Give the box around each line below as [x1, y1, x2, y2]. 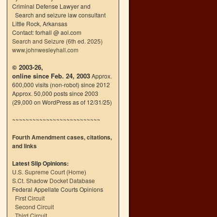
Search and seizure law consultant [12, 11, 106, 19]
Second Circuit [15, 202, 54, 211]
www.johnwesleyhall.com [12, 46, 78, 54]
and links [12, 141, 37, 150]
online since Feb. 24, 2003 [12, 71, 90, 80]
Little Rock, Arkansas [12, 19, 67, 28]
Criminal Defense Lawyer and [12, 2, 91, 10]
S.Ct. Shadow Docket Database [12, 176, 95, 185]
